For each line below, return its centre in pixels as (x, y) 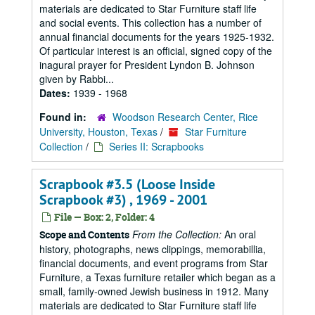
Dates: (56, 93)
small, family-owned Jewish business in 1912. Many (154, 291)
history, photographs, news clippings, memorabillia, (153, 249)
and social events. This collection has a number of (150, 22)
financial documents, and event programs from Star (154, 263)
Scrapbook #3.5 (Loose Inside (127, 184)
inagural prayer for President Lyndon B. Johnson (147, 65)
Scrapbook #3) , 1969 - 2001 (123, 200)
